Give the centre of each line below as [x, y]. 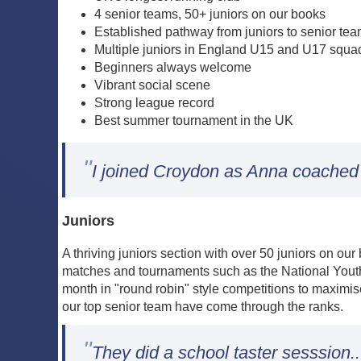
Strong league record [154, 103]
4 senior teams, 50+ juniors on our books [210, 15]
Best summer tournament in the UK [194, 121]
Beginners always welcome [173, 68]
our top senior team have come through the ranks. [203, 307]
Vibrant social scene [152, 85]
